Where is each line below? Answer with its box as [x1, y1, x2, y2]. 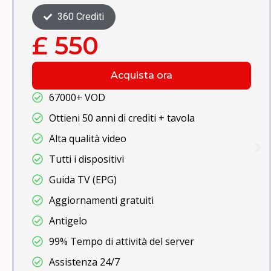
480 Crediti [57, 11, 104, 23]
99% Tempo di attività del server [48, 235, 194, 249]
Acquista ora [111, 70, 172, 82]
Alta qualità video [48, 132, 126, 146]
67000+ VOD [48, 91, 105, 105]
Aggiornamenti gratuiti [48, 194, 154, 207]
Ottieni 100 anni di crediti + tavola [48, 111, 200, 125]
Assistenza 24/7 [48, 255, 120, 269]
